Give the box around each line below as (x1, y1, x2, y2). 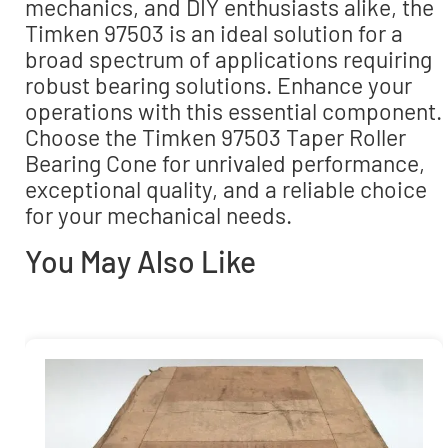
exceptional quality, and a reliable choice (25, 175, 427, 204)
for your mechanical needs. (25, 201, 292, 230)
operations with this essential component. (25, 97, 442, 126)
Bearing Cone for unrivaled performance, (25, 149, 425, 178)
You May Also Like (25, 242, 256, 279)
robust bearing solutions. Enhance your (25, 71, 412, 100)
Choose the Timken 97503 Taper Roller (25, 123, 406, 152)
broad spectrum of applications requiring (25, 45, 432, 74)
